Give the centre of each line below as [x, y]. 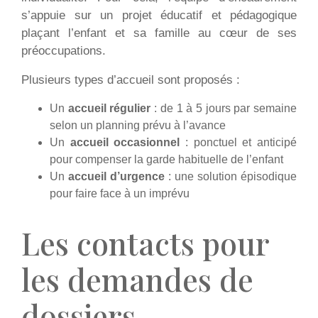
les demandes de [137, 279]
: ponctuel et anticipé [238, 142]
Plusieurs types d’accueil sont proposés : [131, 80]
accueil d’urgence [116, 176]
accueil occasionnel [125, 142]
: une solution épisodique [231, 176]
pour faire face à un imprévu [120, 193]
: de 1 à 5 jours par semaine [224, 108]
